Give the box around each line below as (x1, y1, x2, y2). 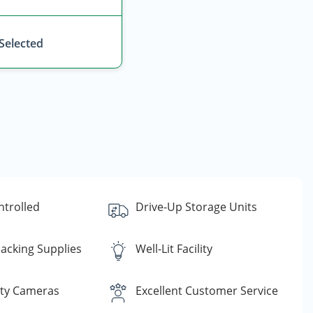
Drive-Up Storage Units (136, 199, 258, 214)
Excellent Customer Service (136, 283, 279, 298)
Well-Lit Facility (136, 241, 213, 256)
